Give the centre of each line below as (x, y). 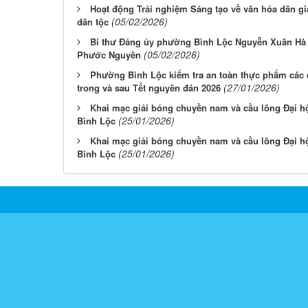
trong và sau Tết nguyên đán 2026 (149, 87)
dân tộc (93, 21)
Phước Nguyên (109, 54)
